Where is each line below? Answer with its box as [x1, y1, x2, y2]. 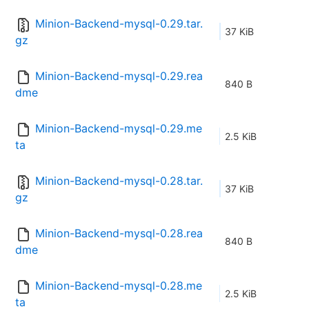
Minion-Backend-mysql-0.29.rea [35, 69, 203, 83]
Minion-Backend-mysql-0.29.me [35, 121, 202, 136]
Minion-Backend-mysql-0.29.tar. [35, 17, 203, 31]
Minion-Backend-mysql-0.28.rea [35, 226, 203, 241]
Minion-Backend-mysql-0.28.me [35, 279, 202, 293]
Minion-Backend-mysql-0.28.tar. [35, 174, 203, 188]
